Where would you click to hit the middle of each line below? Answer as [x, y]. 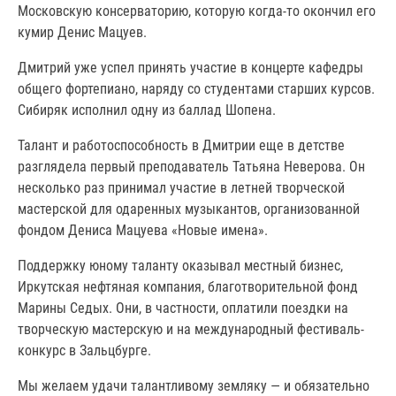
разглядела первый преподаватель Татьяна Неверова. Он [191, 166]
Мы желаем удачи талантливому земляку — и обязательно [194, 385]
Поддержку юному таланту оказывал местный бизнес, [180, 265]
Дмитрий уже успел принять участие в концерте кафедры [190, 67]
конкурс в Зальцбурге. [84, 350]
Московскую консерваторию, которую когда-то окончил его [197, 11]
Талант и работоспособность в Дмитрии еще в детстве [181, 145]
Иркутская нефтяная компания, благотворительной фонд [188, 286]
